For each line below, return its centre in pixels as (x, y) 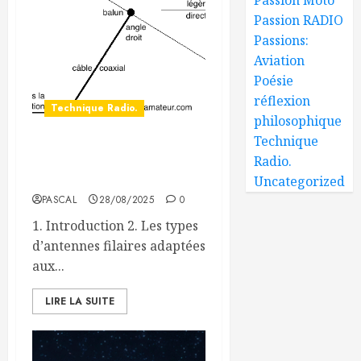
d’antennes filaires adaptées (119, 245)
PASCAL (60, 199)
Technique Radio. (94, 108)
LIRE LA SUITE (80, 301)
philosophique (298, 120)
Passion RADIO (299, 20)
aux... (48, 266)
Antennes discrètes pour (109, 161)
